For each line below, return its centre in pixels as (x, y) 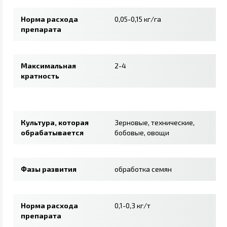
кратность (40, 75)
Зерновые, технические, (155, 122)
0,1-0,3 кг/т (133, 205)
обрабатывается (52, 132)
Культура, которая (55, 122)
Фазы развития (49, 169)
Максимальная (48, 65)
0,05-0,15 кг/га (138, 19)
